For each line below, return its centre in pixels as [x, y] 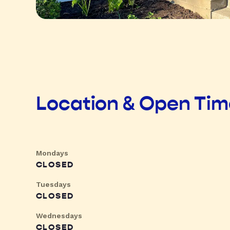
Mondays [52, 153]
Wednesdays [59, 216]
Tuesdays [53, 185]
